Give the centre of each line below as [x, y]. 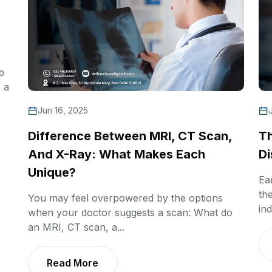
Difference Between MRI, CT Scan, [130, 136]
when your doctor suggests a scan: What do [130, 212]
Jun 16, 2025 [63, 110]
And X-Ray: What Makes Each [117, 154]
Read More [73, 263]
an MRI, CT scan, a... [76, 227]
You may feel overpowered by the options [125, 198]
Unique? [52, 172]
